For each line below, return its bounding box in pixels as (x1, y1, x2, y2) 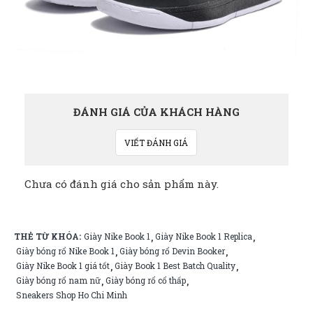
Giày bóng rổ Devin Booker (119, 245, 225, 257)
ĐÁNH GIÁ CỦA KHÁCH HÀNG (73, 105, 240, 119)
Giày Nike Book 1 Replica (155, 231, 252, 242)
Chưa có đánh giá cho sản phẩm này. (24, 177, 219, 191)
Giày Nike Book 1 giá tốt (16, 260, 110, 272)
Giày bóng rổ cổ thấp (105, 275, 186, 286)
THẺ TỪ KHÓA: (14, 231, 81, 242)
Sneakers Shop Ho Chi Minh (16, 289, 127, 301)
